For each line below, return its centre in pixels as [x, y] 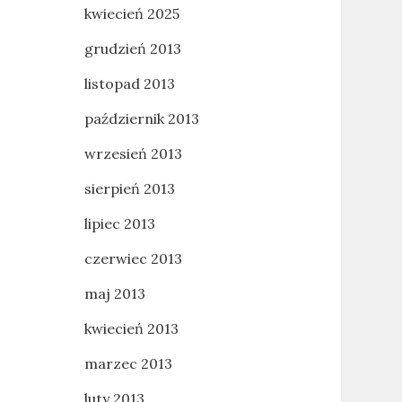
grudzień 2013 [132, 48]
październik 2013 [141, 118]
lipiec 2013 [119, 223]
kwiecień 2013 [131, 328]
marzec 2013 [128, 363]
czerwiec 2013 [133, 258]
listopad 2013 [129, 83]
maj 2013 [114, 293]
